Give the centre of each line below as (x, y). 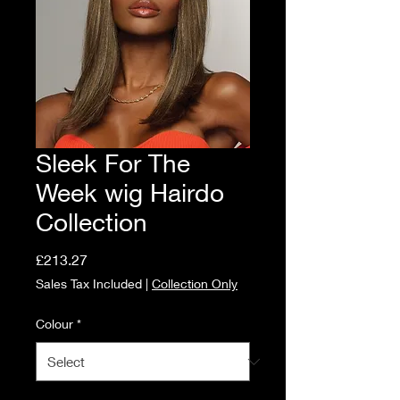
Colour (54, 324)
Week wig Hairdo (130, 192)
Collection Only (195, 283)
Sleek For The (113, 163)
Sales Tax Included (89, 283)
